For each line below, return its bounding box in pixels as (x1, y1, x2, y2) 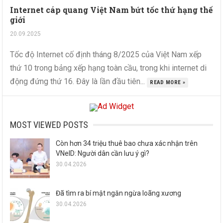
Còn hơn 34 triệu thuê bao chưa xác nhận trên (56, 139, 198, 148)
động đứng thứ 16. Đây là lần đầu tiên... (10, 77, 147, 87)
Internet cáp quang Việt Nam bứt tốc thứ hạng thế (10, 4, 213, 15)
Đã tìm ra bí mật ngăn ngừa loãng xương (56, 189, 182, 198)
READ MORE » (150, 79, 186, 86)
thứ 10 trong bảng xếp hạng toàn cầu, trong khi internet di (10, 63, 207, 73)
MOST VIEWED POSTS (10, 119, 89, 130)
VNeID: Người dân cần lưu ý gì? (56, 149, 150, 158)
